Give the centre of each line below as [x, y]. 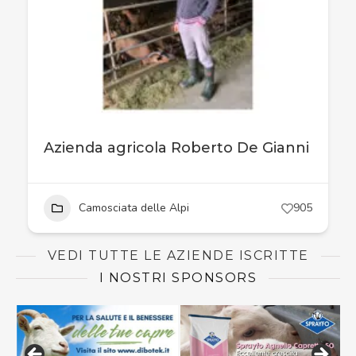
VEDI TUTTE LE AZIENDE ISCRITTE [178, 255]
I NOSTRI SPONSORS [178, 278]
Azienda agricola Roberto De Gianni [176, 148]
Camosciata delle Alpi [134, 208]
